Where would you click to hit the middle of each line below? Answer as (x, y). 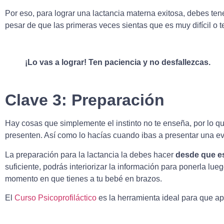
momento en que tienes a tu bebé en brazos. (83, 178)
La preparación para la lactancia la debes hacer (90, 154)
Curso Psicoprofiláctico (55, 197)
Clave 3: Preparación (85, 100)
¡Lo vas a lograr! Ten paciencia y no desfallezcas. (118, 62)
